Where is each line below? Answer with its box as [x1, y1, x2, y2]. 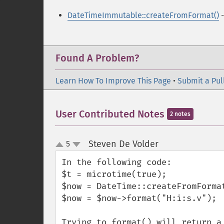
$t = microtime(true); [61, 169, 166, 179]
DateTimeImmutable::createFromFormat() [67, 10, 219, 20]
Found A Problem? [55, 52, 139, 64]
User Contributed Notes [55, 108, 167, 120]
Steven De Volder [88, 138, 158, 149]
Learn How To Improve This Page [55, 76, 171, 85]
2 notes [170, 110, 190, 117]
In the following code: [61, 157, 171, 167]
